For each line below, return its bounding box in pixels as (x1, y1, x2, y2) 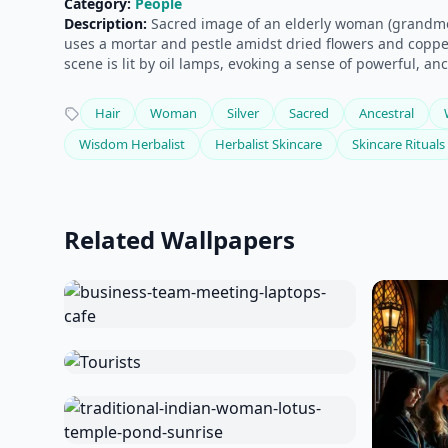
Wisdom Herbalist (79, 135, 185, 153)
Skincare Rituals (352, 135, 445, 153)
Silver (227, 104, 259, 122)
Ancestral (359, 104, 414, 122)
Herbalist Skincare (215, 135, 322, 153)
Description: (64, 14, 147, 33)
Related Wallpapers (64, 223, 295, 256)
